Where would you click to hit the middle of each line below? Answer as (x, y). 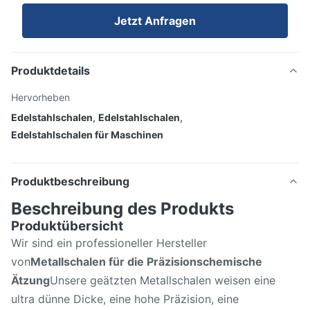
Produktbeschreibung (70, 181)
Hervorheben (40, 97)
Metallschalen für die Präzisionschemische (146, 262)
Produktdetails (51, 71)
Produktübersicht (67, 226)
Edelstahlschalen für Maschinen (87, 135)
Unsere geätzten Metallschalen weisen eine (163, 280)
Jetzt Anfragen (155, 21)
